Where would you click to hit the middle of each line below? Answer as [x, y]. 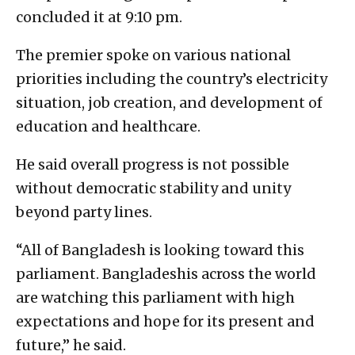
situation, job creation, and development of [169, 102]
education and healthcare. [110, 126]
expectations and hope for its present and [165, 321]
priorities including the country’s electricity [172, 78]
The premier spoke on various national [153, 55]
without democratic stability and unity [153, 188]
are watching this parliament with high [155, 297]
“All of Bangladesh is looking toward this [160, 250]
